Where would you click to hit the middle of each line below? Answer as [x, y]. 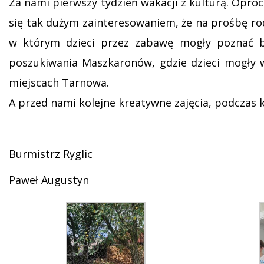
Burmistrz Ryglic [51, 154]
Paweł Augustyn [49, 180]
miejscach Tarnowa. [59, 82]
